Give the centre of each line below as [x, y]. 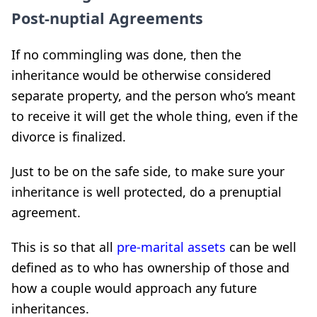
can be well [261, 247]
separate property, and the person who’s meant [154, 96]
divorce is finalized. [69, 137]
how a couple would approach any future [134, 288]
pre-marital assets [171, 247]
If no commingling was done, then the [126, 54]
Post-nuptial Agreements [107, 18]
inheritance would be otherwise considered [141, 75]
